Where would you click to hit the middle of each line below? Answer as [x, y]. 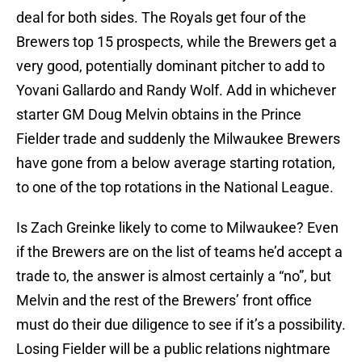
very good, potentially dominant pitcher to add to [170, 66]
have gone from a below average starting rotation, [176, 163]
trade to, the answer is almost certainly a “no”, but [174, 276]
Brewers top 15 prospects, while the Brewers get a [177, 42]
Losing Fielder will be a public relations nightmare [173, 349]
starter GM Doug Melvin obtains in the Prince [159, 115]
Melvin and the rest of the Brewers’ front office [164, 301]
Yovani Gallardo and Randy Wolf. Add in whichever [176, 90]
